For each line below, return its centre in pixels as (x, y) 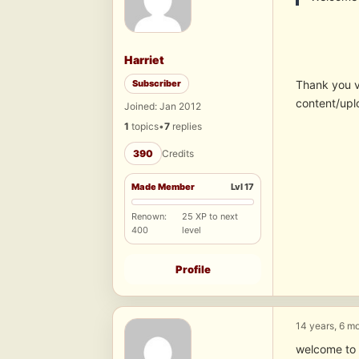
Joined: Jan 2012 (163, 107)
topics (144, 127)
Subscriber (157, 84)
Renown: (149, 217)
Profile (193, 270)
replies (186, 127)
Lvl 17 (242, 187)
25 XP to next (210, 217)
